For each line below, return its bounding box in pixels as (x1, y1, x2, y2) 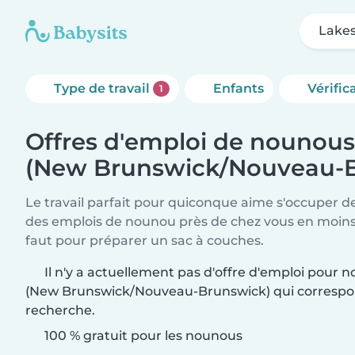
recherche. (25, 303, 95, 318)
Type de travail (54, 81, 153, 96)
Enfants (212, 81, 264, 96)
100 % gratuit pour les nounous (41, 328, 242, 343)
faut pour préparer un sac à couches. (25, 233, 264, 248)
